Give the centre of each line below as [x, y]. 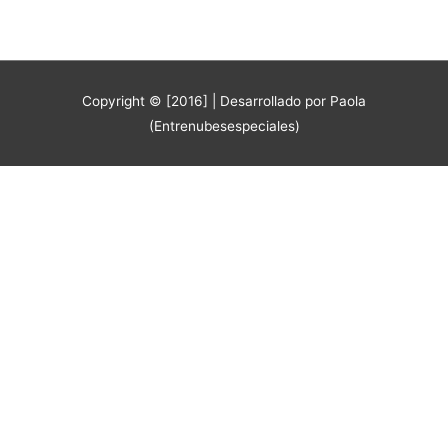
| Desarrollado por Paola [289, 100]
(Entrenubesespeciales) [224, 125]
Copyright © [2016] [147, 100]
